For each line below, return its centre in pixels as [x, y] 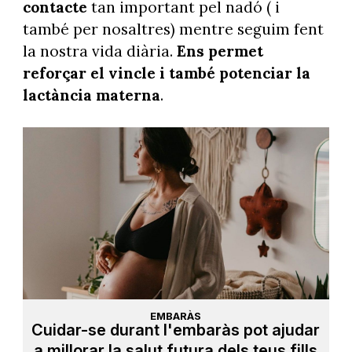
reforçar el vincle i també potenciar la [166, 73]
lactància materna [91, 95]
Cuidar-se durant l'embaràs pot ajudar [176, 330]
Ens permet [220, 51]
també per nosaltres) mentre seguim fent [173, 29]
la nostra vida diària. [99, 51]
